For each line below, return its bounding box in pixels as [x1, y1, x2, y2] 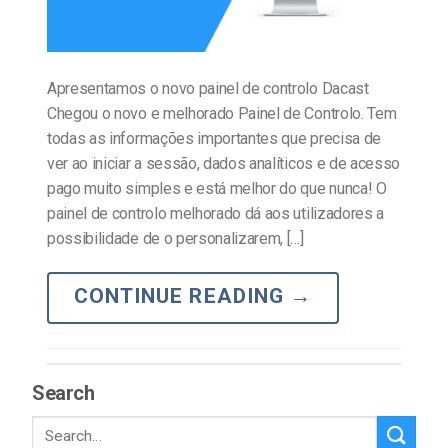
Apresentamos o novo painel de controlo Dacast [47, 78, 369, 98]
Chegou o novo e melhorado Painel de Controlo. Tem [47, 103, 397, 123]
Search [32, 381, 95, 406]
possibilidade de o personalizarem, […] [47, 228, 304, 248]
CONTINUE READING [74, 283, 290, 308]
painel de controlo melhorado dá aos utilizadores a [47, 203, 384, 223]
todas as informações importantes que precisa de [47, 128, 381, 148]
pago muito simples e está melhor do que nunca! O [47, 178, 387, 198]
